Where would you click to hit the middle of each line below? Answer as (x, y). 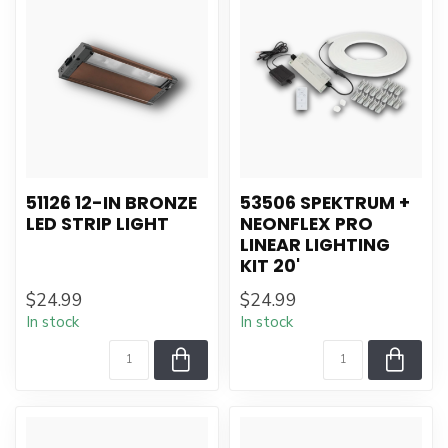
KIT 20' (270, 266)
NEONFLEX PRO (306, 224)
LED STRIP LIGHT (97, 224)
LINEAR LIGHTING (315, 245)
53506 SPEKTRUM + (325, 203)
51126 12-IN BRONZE (111, 203)
